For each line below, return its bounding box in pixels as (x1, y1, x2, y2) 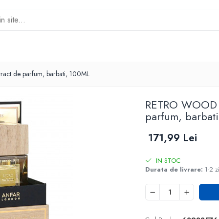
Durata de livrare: (145, 165, 203, 174)
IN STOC (154, 156, 181, 165)
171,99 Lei (148, 131, 197, 145)
